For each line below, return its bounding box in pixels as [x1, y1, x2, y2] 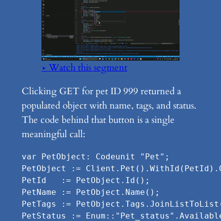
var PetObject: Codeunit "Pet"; [21, 152, 170, 161]
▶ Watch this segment [41, 61, 127, 74]
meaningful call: [21, 127, 85, 141]
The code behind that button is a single [21, 113, 175, 126]
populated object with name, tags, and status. [21, 99, 196, 112]
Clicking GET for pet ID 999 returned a [21, 84, 181, 98]
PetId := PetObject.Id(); [21, 176, 150, 185]
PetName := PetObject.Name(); [21, 187, 160, 197]
